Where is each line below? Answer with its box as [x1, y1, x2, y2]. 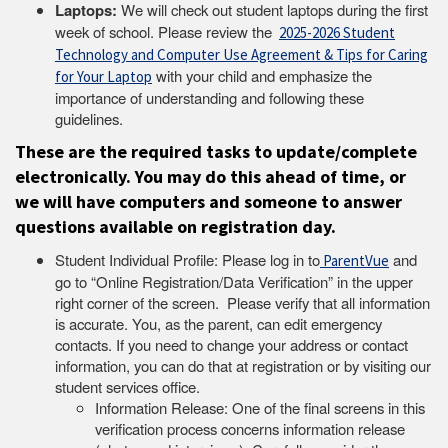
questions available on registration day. [15, 214, 336, 238]
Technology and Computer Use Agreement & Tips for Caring [55, 44, 428, 64]
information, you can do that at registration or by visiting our [55, 354, 431, 376]
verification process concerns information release [95, 417, 405, 439]
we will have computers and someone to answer [15, 189, 402, 213]
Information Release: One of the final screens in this [95, 396, 425, 418]
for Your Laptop [55, 66, 152, 86]
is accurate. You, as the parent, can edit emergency [55, 312, 382, 334]
